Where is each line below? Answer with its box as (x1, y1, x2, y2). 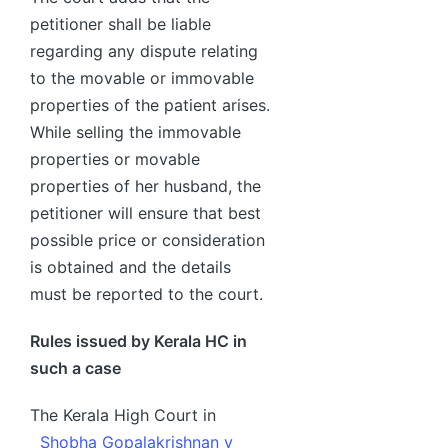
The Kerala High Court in (30, 404, 216, 425)
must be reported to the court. (30, 283, 263, 304)
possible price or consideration (30, 229, 265, 250)
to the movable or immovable (30, 67, 254, 88)
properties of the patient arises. (30, 94, 270, 115)
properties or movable (30, 148, 200, 169)
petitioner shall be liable (30, 13, 211, 34)
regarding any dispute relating (30, 40, 258, 61)
